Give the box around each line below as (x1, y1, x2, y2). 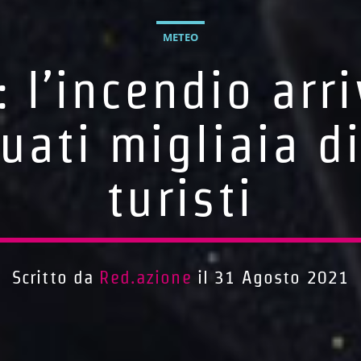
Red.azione (99, 268, 192, 288)
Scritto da (11, 268, 100, 288)
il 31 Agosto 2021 (191, 268, 350, 288)
